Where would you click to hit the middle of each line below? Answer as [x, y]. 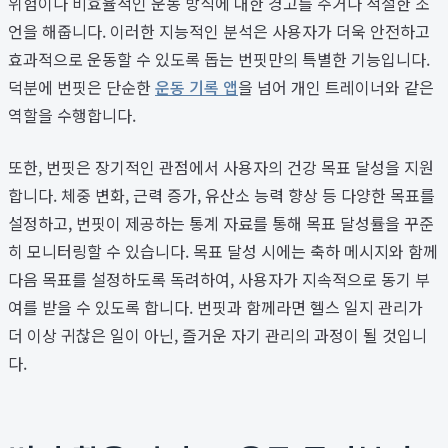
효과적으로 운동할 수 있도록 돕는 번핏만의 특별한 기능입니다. [219, 58]
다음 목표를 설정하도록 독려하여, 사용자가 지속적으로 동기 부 [219, 278]
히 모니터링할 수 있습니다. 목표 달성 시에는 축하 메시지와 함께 [223, 250]
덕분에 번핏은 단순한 [81, 86]
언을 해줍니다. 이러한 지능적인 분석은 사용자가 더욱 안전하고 [219, 30]
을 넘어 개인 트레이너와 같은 [336, 86]
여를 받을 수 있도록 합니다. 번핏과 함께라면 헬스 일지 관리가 [215, 306]
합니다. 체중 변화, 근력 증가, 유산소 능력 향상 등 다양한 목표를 [221, 194]
